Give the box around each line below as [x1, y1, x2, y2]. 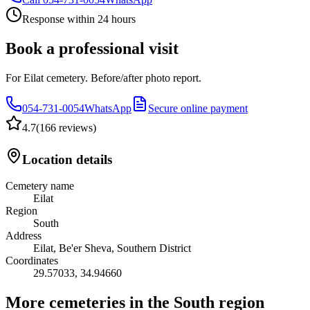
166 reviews [39, 121, 93, 134]
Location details [22, 152, 112, 167]
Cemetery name [6, 180, 74, 192]
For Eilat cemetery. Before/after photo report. [6, 71, 201, 84]
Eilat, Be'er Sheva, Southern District [33, 242, 191, 255]
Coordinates [6, 255, 58, 267]
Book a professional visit [6, 39, 179, 58]
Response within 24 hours [22, 13, 136, 26]
